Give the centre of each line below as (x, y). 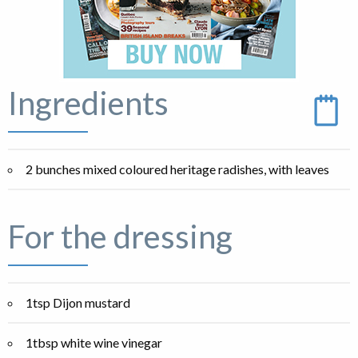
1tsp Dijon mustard (78, 303)
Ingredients (88, 103)
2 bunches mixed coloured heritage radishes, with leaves (177, 169)
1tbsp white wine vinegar (94, 343)
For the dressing (120, 237)
